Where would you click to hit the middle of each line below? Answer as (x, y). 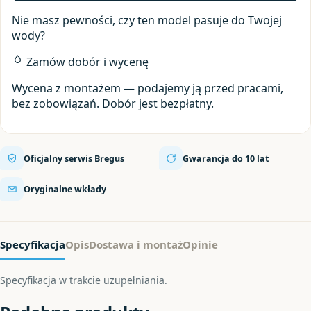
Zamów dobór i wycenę (86, 62)
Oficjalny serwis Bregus (74, 158)
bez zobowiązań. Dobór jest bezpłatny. (113, 103)
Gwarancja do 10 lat (226, 158)
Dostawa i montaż (136, 244)
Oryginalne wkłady (65, 189)
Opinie (200, 244)
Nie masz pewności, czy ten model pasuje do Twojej (147, 20)
